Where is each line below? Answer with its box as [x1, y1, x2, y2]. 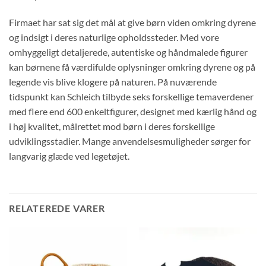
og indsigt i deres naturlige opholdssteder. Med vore [9, 31, 219, 43]
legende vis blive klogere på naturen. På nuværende [9, 75, 217, 87]
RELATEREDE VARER [9, 202, 105, 214]
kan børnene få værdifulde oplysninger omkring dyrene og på [9, 61, 255, 72]
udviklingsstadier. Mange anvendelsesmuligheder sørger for [9, 135, 251, 147]
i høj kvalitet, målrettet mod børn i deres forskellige [9, 120, 215, 132]
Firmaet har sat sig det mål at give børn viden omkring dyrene [9, 16, 256, 28]
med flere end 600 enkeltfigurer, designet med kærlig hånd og [9, 105, 256, 117]
